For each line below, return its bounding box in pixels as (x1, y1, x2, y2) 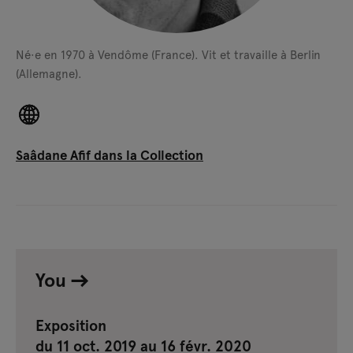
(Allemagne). (16, 65, 82, 81)
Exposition (35, 314, 106, 335)
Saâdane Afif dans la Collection (16, 145, 203, 164)
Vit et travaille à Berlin (202, 46, 321, 62)
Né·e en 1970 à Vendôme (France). (16, 46, 202, 62)
